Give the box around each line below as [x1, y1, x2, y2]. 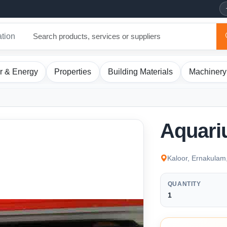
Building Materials [107, 67, 173, 77]
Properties [54, 67, 92, 77]
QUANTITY [167, 180, 201, 188]
